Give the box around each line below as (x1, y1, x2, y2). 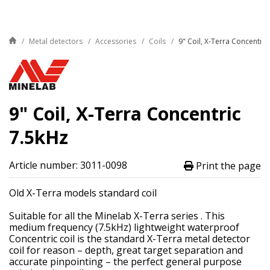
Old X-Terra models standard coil (9, 186, 157, 200)
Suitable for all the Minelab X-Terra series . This (9, 209, 225, 223)
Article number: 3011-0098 (9, 159, 127, 172)
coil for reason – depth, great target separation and (9, 243, 243, 257)
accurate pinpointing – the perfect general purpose (9, 255, 242, 269)
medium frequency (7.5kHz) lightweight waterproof (9, 221, 239, 234)
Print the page (193, 159, 261, 172)
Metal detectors (29, 36, 83, 47)
